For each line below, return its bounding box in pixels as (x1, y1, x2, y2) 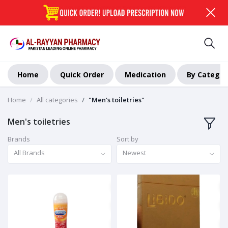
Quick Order (60, 69, 104, 79)
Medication (124, 69, 166, 79)
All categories (37, 95, 78, 105)
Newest (123, 148, 147, 158)
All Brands (14, 148, 45, 158)
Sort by (117, 134, 138, 144)
